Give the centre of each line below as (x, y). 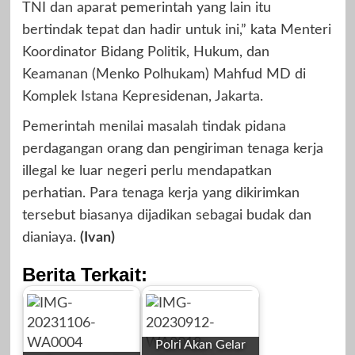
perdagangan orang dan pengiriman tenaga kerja (172, 149)
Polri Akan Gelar (200, 345)
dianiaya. (51, 237)
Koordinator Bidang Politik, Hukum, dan (145, 52)
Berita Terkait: (84, 274)
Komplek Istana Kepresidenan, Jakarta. (142, 96)
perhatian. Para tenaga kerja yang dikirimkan (160, 193)
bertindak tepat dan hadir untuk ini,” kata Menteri (176, 30)
